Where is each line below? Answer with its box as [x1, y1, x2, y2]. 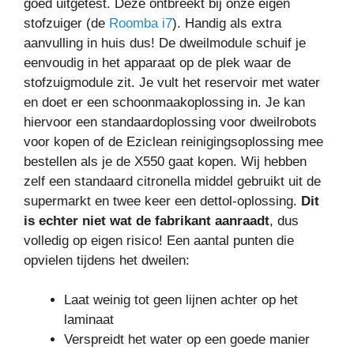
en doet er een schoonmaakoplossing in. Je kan [24, 94, 305, 110]
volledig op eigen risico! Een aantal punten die [24, 232, 294, 248]
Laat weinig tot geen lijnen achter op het [64, 292, 298, 308]
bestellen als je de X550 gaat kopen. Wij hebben [24, 153, 307, 169]
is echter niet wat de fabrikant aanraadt [24, 213, 269, 228]
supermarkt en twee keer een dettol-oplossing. [24, 193, 301, 209]
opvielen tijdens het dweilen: [24, 252, 190, 268]
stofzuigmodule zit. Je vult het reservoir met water [24, 74, 320, 90]
